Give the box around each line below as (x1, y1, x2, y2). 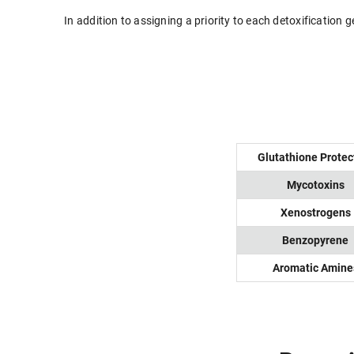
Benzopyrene (282, 232, 348, 247)
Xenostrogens (280, 204, 351, 220)
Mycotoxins (286, 176, 345, 192)
